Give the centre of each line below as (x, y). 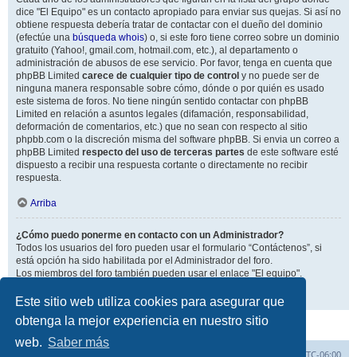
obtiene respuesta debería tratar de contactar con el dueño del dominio (169, 25)
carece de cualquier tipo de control (161, 76)
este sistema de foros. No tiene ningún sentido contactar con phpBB (162, 101)
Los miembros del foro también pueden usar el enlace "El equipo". (159, 273)
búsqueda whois (108, 37)
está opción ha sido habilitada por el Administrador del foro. (144, 261)
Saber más (79, 343)
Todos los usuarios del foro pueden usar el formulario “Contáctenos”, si (169, 248)
